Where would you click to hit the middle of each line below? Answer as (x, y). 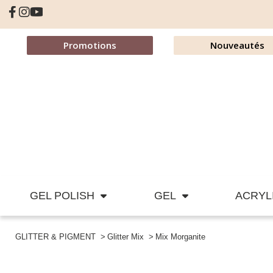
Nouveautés (237, 45)
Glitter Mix (126, 237)
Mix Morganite (181, 237)
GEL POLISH (62, 196)
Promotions (90, 45)
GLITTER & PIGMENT (55, 237)
